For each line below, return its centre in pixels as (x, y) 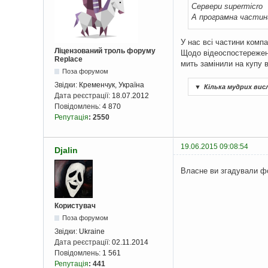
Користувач (75, 205)
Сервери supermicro (227, 6)
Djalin (66, 150)
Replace (68, 60)
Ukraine (92, 231)
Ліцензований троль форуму (105, 51)
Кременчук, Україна (112, 85)
